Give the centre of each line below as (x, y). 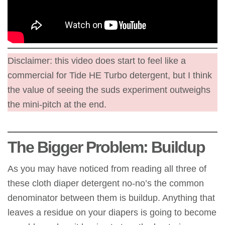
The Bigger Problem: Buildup (106, 147)
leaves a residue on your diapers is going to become (112, 212)
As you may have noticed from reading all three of (107, 169)
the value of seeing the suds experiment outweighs (109, 90)
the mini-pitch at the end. (57, 104)
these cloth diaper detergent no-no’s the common (106, 183)
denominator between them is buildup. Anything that (111, 198)
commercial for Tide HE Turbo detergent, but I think (110, 75)
